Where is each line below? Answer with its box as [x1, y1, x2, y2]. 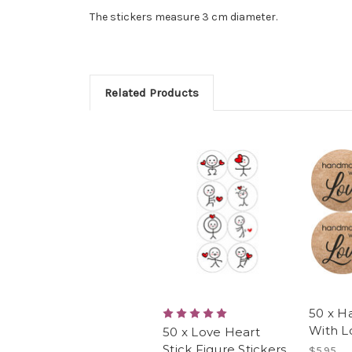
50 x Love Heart [163, 324, 260, 340]
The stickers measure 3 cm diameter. [90, 9, 277, 24]
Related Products [104, 85, 199, 100]
